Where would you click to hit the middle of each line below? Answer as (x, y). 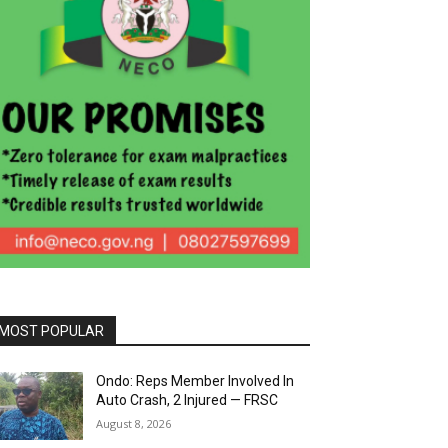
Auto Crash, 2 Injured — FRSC (187, 399)
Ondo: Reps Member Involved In (195, 380)
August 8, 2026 (134, 423)
